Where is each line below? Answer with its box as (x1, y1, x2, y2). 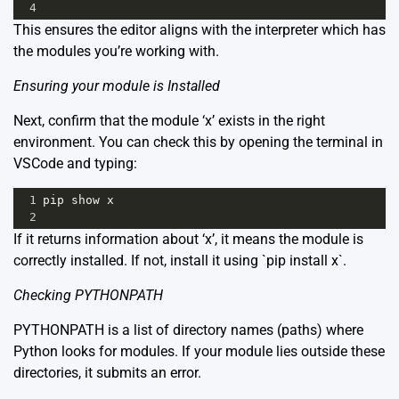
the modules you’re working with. (13, 43, 219, 61)
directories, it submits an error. (13, 364, 201, 382)
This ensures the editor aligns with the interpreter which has (13, 21, 386, 39)
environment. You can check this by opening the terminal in (13, 134, 383, 151)
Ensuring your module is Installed (13, 77, 220, 95)
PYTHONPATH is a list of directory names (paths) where (13, 322, 363, 339)
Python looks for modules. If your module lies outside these (13, 343, 385, 361)
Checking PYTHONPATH (13, 287, 163, 305)
